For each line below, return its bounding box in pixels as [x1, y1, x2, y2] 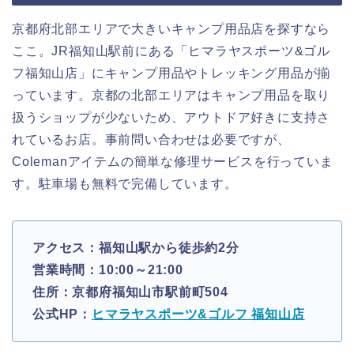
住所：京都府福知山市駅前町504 [32, 284, 228, 299]
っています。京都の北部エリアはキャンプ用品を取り [12, 88, 331, 102]
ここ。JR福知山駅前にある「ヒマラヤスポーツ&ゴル [12, 43, 330, 58]
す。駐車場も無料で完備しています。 [12, 176, 238, 190]
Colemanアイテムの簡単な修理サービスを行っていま [12, 154, 333, 168]
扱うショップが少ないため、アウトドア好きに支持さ [12, 110, 331, 124]
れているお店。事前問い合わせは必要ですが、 [12, 132, 291, 146]
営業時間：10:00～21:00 [32, 262, 183, 277]
